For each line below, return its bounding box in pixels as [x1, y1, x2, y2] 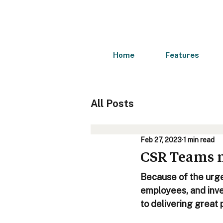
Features [165, 51, 199, 61]
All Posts [91, 98, 134, 111]
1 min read [183, 135, 215, 145]
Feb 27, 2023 [140, 135, 182, 145]
